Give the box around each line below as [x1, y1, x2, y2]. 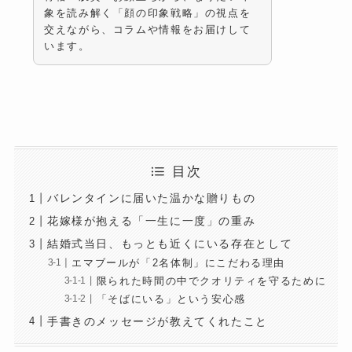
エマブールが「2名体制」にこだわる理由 [71, 257, 286, 269]
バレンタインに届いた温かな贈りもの [46, 192, 256, 205]
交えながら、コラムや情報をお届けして [44, 23, 251, 35]
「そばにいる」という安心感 [96, 293, 246, 305]
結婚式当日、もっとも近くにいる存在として [46, 237, 293, 251]
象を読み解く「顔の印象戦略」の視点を [44, 6, 251, 19]
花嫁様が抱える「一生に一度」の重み [46, 214, 256, 228]
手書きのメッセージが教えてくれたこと [46, 314, 268, 328]
